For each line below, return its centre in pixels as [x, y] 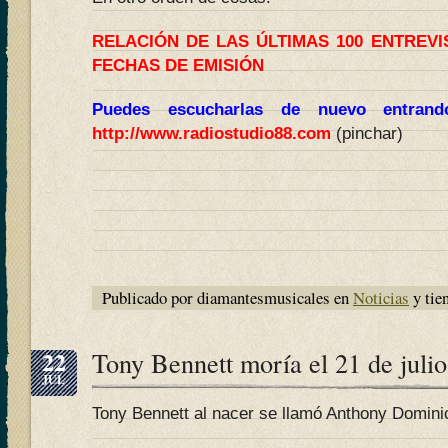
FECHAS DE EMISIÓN [178, 65]
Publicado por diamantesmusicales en [227, 297]
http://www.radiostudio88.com [211, 133]
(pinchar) [367, 133]
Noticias [381, 297]
